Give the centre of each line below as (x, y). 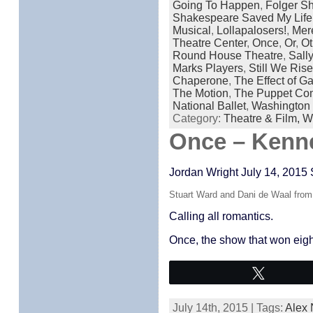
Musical (191, 30)
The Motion (200, 93)
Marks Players (208, 68)
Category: (198, 118)
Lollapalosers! (251, 30)
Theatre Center (209, 43)
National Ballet (209, 106)
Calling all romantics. (221, 216)
